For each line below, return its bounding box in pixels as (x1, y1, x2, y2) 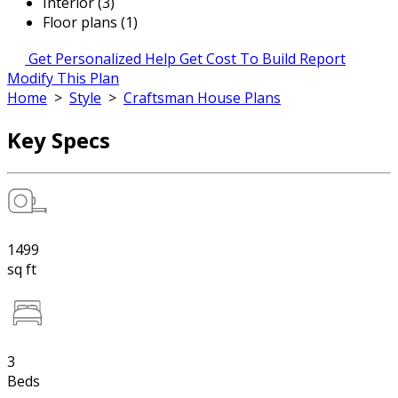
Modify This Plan (7, 68, 119, 88)
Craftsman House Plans (123, 88, 281, 107)
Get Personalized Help (28, 49, 176, 68)
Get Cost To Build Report (179, 49, 346, 68)
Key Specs (7, 124, 110, 155)
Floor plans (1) (43, 12, 138, 32)
